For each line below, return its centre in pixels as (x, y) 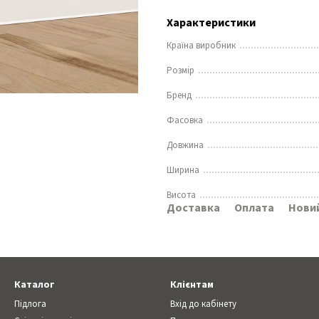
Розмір (181, 70)
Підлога (30, 304)
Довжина (185, 145)
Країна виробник (201, 46)
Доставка (193, 208)
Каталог (35, 285)
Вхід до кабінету (203, 304)
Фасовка (185, 120)
